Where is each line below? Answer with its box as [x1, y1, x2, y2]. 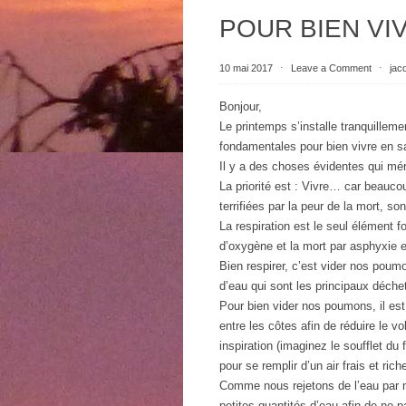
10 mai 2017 [219, 63, 275, 73]
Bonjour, [219, 100, 262, 113]
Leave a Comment [291, 63, 372, 73]
